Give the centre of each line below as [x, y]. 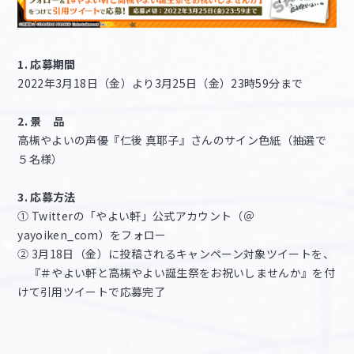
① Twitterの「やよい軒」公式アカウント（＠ [136, 216]
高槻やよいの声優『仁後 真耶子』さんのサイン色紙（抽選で [172, 140]
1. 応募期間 [47, 64]
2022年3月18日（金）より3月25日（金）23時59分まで [160, 83]
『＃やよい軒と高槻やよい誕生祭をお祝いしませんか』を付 [177, 273]
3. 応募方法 [47, 197]
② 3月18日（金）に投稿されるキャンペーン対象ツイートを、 [176, 254]
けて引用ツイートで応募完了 [91, 292]
